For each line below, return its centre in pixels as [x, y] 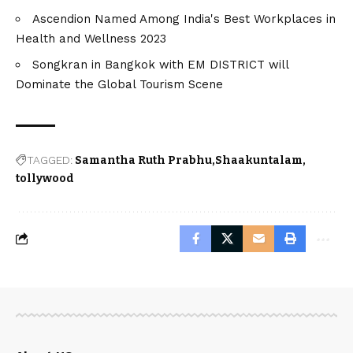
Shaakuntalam [259, 160]
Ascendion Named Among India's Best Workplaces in [184, 19]
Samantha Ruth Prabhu [143, 160]
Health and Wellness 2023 [91, 38]
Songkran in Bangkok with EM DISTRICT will [160, 64]
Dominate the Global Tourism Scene [119, 84]
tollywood [45, 178]
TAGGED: [50, 160]
